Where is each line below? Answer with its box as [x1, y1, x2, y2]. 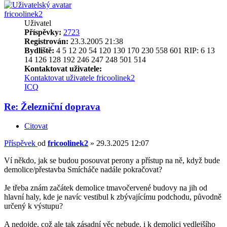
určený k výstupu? [4, 202, 63, 211]
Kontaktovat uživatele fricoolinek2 [24, 73, 135, 82]
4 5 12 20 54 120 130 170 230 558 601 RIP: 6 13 [54, 46, 215, 55]
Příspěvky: [24, 27, 61, 36]
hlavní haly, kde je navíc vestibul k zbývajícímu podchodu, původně [4, 193, 221, 202]
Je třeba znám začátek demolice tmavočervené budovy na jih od [4, 183, 207, 193]
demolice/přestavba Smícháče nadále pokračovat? [4, 165, 162, 174]
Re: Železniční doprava [4, 101, 100, 112]
